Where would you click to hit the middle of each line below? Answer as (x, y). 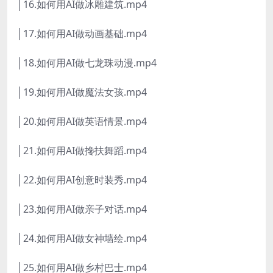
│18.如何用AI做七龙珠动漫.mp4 (87, 63)
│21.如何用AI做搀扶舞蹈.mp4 (82, 151)
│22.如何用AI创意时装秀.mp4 (82, 180)
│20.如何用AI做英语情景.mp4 (82, 122)
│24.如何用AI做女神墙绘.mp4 (82, 239)
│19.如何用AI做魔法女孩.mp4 (82, 92)
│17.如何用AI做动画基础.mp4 (82, 34)
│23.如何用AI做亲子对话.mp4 (82, 209)
